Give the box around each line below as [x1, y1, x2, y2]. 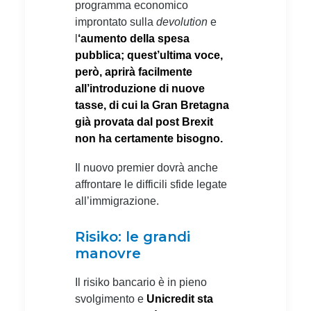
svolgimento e [75, 292, 146, 305]
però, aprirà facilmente [75, 65, 192, 78]
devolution [156, 15, 208, 28]
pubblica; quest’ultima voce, [75, 49, 223, 61]
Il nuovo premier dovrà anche [75, 161, 218, 174]
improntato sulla [75, 15, 156, 28]
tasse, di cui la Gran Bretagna [75, 99, 229, 111]
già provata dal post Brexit [75, 115, 213, 128]
